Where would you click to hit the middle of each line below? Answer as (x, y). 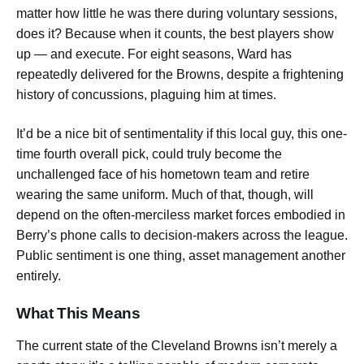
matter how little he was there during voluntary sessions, (177, 14)
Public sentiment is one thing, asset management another (181, 255)
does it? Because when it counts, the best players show (175, 34)
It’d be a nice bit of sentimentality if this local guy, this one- (182, 133)
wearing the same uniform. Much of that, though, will (165, 194)
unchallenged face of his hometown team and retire (163, 174)
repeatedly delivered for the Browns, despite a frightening (180, 75)
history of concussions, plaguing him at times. (146, 95)
